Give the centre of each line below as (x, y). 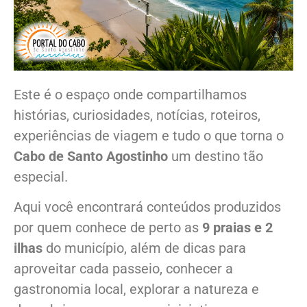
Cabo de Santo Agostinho (91, 156)
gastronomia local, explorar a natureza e (136, 289)
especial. (41, 176)
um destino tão (216, 156)
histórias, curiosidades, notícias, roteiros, (137, 115)
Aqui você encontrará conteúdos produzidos (147, 207)
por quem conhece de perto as (108, 227)
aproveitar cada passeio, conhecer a (123, 268)
